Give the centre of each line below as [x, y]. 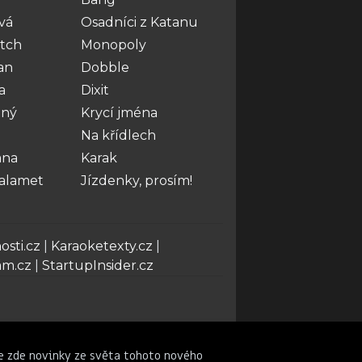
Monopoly [114, 45]
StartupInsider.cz [98, 265]
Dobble [105, 67]
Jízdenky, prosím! [137, 181]
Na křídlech [118, 135]
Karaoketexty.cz [102, 246]
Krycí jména [119, 113]
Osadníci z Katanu [139, 22]
